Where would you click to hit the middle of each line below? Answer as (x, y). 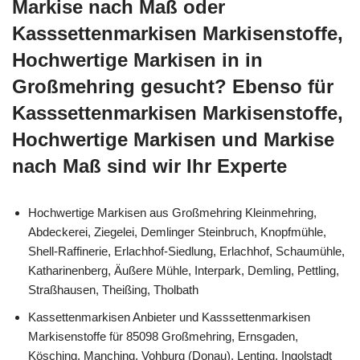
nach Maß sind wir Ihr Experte (149, 166)
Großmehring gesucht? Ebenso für (173, 86)
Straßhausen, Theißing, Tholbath (113, 290)
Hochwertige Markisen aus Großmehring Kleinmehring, (172, 213)
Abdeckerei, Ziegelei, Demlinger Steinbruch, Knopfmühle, (177, 232)
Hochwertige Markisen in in (137, 60)
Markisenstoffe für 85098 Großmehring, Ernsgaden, (163, 336)
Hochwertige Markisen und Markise (173, 139)
